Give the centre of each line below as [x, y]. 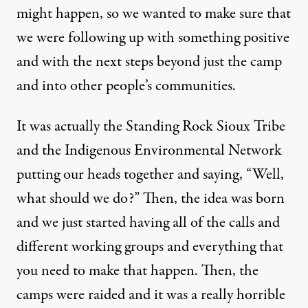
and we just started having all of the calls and [148, 223]
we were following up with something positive [153, 38]
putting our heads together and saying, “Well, [150, 175]
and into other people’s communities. [126, 86]
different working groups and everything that [150, 247]
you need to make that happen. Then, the [137, 271]
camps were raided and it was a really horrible [151, 295]
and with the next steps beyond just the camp [149, 62]
